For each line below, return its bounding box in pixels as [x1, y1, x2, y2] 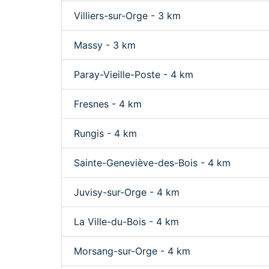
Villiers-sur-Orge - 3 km [74, 10, 181, 22]
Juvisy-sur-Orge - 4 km [74, 186, 180, 198]
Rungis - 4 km [74, 127, 137, 139]
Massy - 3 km [74, 39, 136, 51]
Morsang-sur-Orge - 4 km [74, 245, 190, 257]
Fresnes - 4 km [74, 98, 142, 110]
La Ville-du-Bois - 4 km [74, 216, 179, 228]
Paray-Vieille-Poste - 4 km [74, 68, 193, 80]
